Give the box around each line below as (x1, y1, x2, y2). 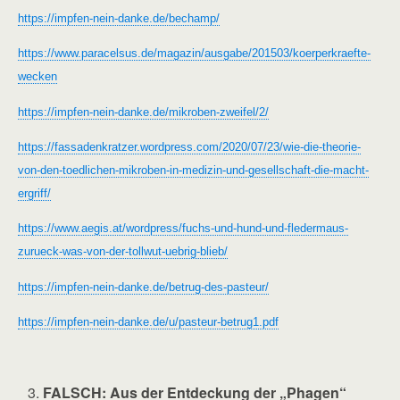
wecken (18, 70, 57, 84)
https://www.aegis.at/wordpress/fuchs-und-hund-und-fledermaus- (18, 221, 348, 236)
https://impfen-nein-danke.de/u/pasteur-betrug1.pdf (18, 315, 279, 329)
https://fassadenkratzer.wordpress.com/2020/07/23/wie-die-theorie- (18, 140, 361, 154)
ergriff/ (18, 187, 51, 201)
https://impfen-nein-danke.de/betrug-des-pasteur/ (18, 279, 269, 294)
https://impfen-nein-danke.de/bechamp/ (18, 12, 220, 26)
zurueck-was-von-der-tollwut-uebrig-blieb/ (18, 245, 228, 259)
